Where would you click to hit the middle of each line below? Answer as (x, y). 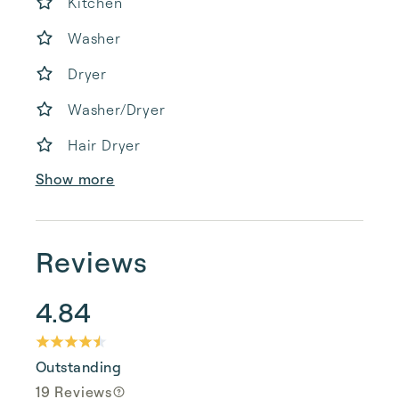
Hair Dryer (104, 145)
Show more (75, 179)
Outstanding (79, 367)
